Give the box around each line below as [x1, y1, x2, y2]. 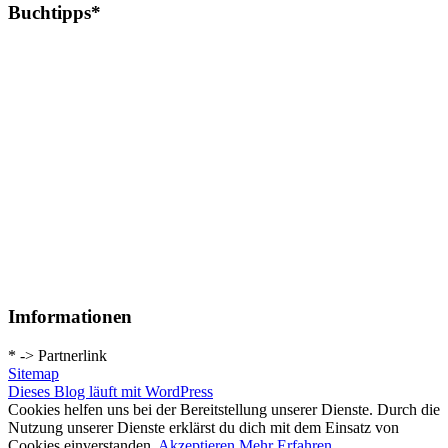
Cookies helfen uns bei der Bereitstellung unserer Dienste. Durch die [8, 400, 440, 418]
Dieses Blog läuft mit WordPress [8, 382, 213, 400]
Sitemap [8, 364, 59, 382]
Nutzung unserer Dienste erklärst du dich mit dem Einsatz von [8, 418, 399, 436]
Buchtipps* [8, 2, 101, 24]
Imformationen [8, 305, 132, 327]
